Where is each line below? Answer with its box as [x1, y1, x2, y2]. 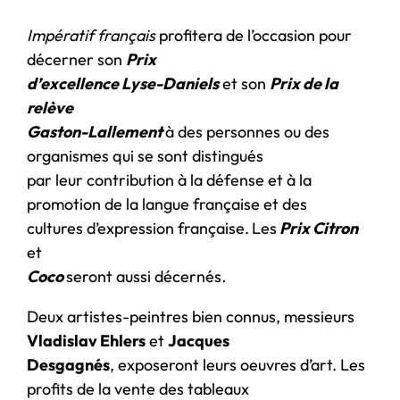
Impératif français [27, 24, 155, 46]
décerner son [27, 48, 126, 70]
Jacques [168, 329, 229, 351]
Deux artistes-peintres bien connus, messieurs [27, 305, 354, 327]
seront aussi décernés [66, 265, 221, 287]
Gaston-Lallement [27, 121, 165, 142]
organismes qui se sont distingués [27, 145, 263, 166]
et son [219, 72, 270, 94]
